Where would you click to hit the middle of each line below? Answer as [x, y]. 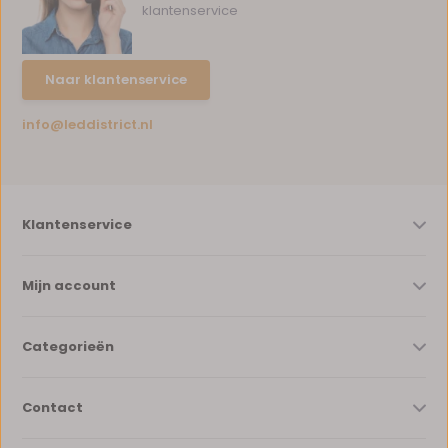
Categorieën [68, 346]
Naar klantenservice [116, 79]
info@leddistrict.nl [88, 124]
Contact [53, 407]
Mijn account [69, 285]
